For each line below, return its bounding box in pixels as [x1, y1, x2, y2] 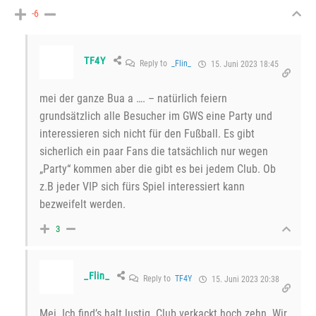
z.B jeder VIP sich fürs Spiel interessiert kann [39, 179, 245, 193]
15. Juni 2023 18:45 [208, 59, 279, 70]
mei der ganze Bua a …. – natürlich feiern [39, 91, 227, 105]
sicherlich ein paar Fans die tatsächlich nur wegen [39, 144, 268, 158]
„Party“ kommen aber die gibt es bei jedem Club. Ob [39, 162, 276, 176]
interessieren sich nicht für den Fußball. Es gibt [39, 126, 255, 140]
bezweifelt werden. [39, 197, 126, 211]
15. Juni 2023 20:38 [209, 274, 280, 285]
